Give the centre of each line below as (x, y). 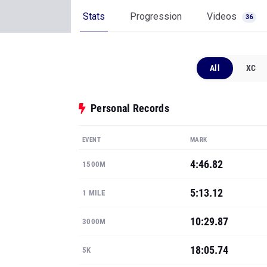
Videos (223, 16)
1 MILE (94, 193)
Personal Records (130, 108)
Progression (156, 16)
